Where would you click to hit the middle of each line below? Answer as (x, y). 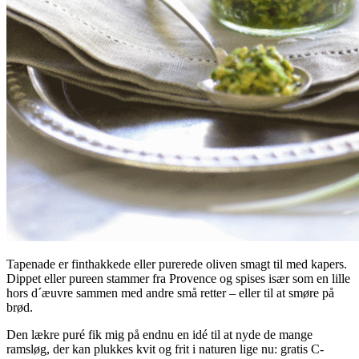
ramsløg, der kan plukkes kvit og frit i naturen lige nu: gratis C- (165, 349)
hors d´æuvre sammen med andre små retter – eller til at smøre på (170, 293)
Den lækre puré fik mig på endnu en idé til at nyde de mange (159, 335)
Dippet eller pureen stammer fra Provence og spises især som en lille (178, 279)
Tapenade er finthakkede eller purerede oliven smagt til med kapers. (177, 264)
